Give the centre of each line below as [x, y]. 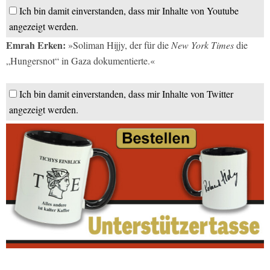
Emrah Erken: [36, 45]
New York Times [202, 45]
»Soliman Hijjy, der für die [118, 45]
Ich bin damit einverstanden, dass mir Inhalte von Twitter [126, 93]
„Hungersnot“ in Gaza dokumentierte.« [80, 60]
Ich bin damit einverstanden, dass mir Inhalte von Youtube [129, 10]
